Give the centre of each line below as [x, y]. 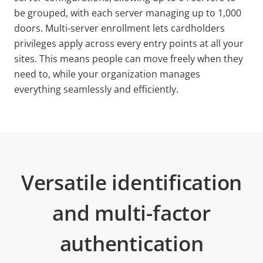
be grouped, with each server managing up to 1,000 [128, 13]
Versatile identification [131, 182]
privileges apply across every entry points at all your [129, 43]
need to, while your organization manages [107, 74]
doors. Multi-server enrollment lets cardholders [119, 28]
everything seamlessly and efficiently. [99, 89]
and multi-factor [131, 213]
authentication [131, 243]
